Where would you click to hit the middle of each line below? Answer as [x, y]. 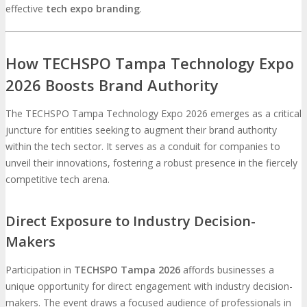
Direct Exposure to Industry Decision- [131, 221]
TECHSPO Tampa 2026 [127, 269]
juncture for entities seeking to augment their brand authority [141, 130]
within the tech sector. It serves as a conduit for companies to [143, 147]
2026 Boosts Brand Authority [112, 85]
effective [26, 8]
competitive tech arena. [58, 180]
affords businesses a [227, 269]
